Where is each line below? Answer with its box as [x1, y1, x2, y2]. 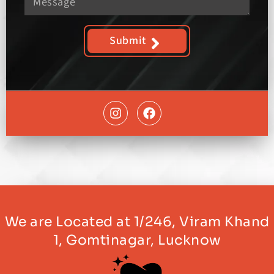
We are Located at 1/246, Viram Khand [4, 213, 270, 230]
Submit [109, 32, 146, 48]
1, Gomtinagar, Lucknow [53, 231, 221, 248]
